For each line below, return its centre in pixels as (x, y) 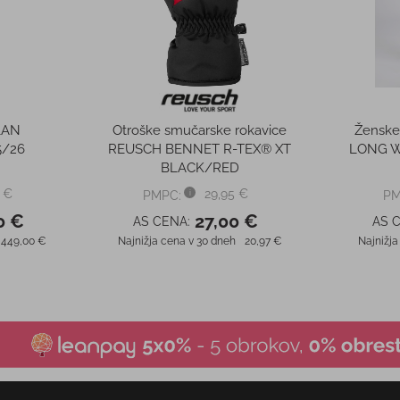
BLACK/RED (200, 168)
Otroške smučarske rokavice (200, 131)
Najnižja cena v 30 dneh (176, 242)
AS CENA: (161, 222)
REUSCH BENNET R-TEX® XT (200, 150)
